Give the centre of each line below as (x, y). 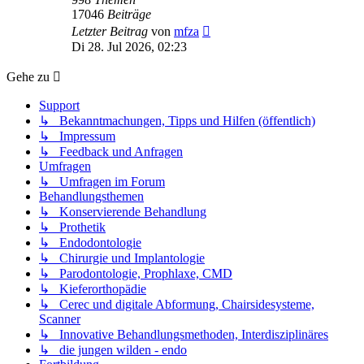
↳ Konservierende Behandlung (123, 211)
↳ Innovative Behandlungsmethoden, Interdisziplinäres (184, 334)
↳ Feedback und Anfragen (111, 151)
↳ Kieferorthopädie (93, 288)
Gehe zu (28, 76)
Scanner (60, 318)
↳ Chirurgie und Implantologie (122, 258)
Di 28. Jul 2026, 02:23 (129, 46)
